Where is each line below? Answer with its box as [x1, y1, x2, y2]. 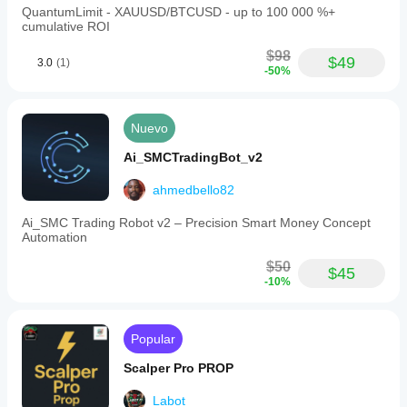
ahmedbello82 [153, 183, 234, 197]
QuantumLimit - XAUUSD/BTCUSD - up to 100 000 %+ [22, 5, 335, 19]
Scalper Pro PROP [124, 361, 233, 375]
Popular [131, 332, 175, 346]
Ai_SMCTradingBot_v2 [124, 150, 263, 164]
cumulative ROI [22, 19, 110, 34]
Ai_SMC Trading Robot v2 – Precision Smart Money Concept [22, 215, 371, 230]
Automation [22, 230, 87, 244]
